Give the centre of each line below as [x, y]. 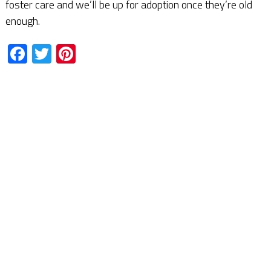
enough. [22, 21]
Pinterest [113, 54]
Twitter [81, 54]
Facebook [66, 54]
